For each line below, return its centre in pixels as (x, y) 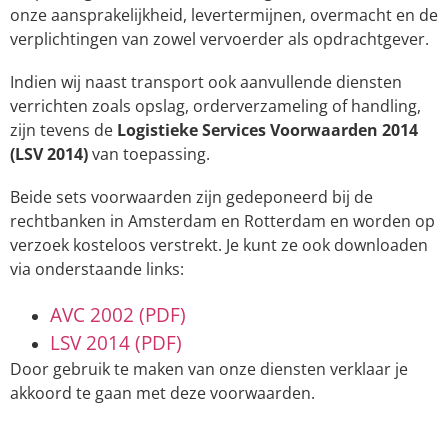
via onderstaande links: (97, 269)
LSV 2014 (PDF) (116, 342)
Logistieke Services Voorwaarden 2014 (267, 130)
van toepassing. (149, 154)
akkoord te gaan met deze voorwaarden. (162, 392)
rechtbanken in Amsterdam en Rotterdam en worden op (222, 221)
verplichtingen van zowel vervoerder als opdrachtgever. (219, 39)
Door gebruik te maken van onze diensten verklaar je (209, 368)
